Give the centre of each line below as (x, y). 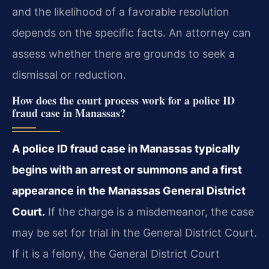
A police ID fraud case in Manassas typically (126, 149)
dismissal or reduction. (69, 75)
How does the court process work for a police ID (123, 100)
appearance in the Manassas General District (129, 191)
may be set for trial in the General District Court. (134, 233)
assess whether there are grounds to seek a (123, 54)
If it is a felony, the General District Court (116, 254)
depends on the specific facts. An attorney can (131, 33)
